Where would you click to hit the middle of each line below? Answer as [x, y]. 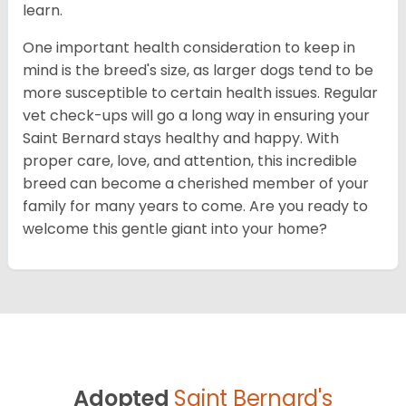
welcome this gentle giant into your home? [175, 229]
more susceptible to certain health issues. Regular [200, 93]
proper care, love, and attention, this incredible [190, 161]
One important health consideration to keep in [189, 48]
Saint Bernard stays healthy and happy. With [181, 139]
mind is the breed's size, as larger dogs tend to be [198, 71]
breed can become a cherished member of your [196, 184]
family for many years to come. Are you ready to [195, 207]
